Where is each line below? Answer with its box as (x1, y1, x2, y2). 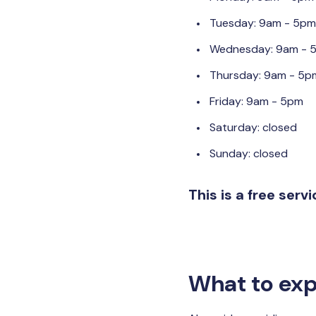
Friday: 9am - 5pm (209, 94, 303, 109)
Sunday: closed (209, 146, 288, 161)
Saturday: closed (209, 120, 297, 135)
